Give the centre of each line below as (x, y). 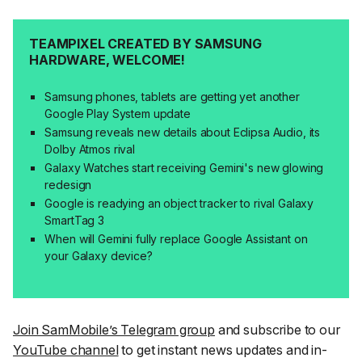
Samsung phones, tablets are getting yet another (172, 96)
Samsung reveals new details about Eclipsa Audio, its (183, 132)
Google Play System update (118, 113)
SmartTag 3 (75, 220)
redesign (68, 184)
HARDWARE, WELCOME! (107, 60)
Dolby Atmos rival (90, 149)
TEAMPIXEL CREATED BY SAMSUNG (145, 44)
